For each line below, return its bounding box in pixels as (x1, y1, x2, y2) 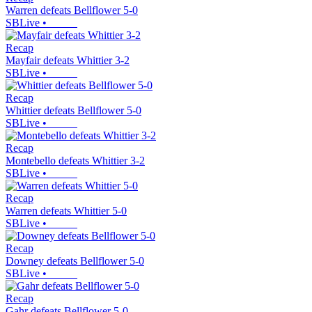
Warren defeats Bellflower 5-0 (6, 4, 138, 17)
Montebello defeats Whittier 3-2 (6, 155, 145, 167)
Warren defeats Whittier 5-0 (6, 205, 127, 217)
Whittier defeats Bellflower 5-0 (6, 104, 141, 117)
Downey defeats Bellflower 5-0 (6, 255, 144, 267)
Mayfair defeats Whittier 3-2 (6, 54, 130, 67)
